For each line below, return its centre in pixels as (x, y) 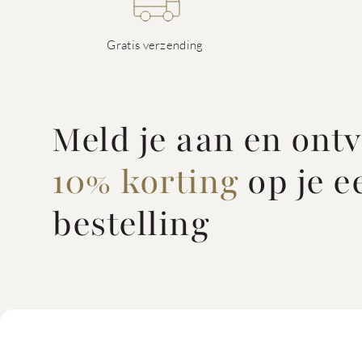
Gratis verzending (155, 44)
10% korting (145, 182)
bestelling (130, 224)
